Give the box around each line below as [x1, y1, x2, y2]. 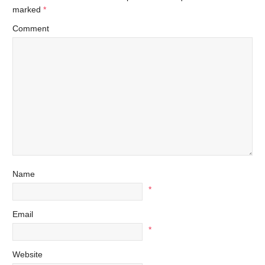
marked [12, 5, 43, 15]
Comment [12, 24, 49, 34]
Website [12, 250, 43, 260]
